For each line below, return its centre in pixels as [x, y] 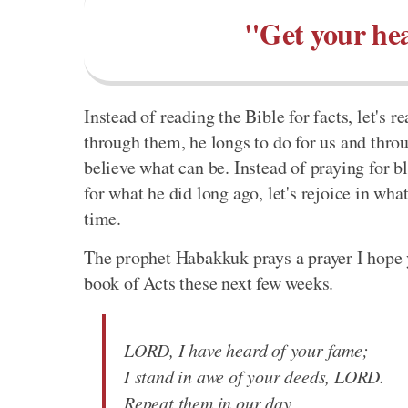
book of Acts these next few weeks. [209, 283]
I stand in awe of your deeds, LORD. [254, 377]
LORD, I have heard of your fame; [246, 350]
